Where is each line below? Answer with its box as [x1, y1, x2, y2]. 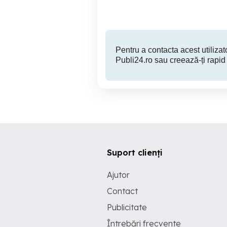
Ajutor [107, 170, 130, 180]
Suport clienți [107, 147, 163, 158]
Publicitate [107, 202, 147, 212]
